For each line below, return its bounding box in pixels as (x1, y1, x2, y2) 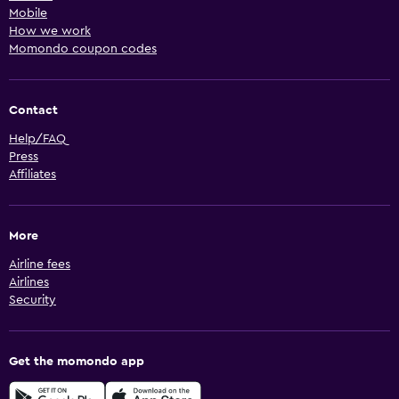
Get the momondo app (9, 355, 144, 369)
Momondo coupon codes (9, 43, 157, 56)
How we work (9, 25, 91, 38)
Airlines (9, 276, 49, 289)
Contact (9, 104, 58, 118)
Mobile (9, 7, 47, 20)
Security (9, 294, 56, 307)
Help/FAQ (9, 133, 66, 146)
